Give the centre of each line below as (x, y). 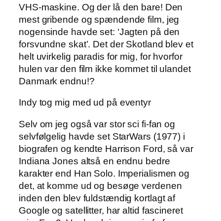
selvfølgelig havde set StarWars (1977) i (102, 136)
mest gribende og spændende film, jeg (99, 19)
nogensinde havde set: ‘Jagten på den (99, 32)
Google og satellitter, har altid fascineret (101, 210)
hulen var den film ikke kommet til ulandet (105, 69)
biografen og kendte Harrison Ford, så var (106, 148)
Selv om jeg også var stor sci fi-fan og (97, 124)
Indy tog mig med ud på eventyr (85, 103)
